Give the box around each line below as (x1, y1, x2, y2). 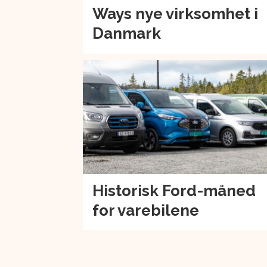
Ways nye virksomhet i (92, 5, 259, 23)
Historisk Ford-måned (92, 181, 256, 200)
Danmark (92, 24, 162, 43)
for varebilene (92, 201, 200, 219)
